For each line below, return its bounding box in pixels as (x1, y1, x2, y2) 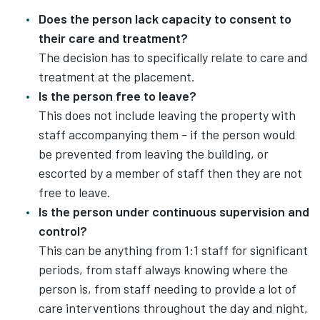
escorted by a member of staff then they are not (39, 165, 302, 181)
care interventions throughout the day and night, (39, 300, 308, 316)
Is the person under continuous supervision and (39, 204, 309, 219)
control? (39, 223, 87, 239)
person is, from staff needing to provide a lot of (39, 281, 296, 296)
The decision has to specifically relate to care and (39, 49, 308, 65)
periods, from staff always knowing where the (39, 261, 288, 277)
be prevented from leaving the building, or (39, 146, 269, 161)
